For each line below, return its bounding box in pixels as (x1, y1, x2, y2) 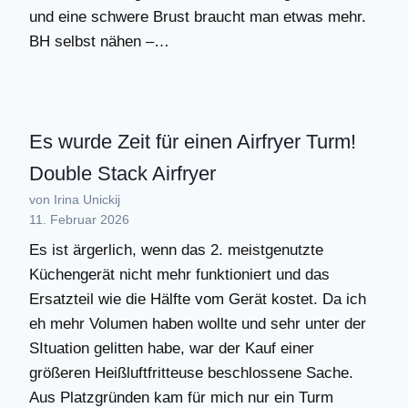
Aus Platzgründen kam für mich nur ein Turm (29, 388, 333, 406)
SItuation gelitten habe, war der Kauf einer (29, 339, 314, 357)
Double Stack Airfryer (29, 162, 216, 186)
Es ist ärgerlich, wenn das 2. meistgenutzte (29, 240, 323, 259)
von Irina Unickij (29, 192, 120, 208)
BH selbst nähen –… (29, 33, 169, 51)
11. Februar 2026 (29, 212, 129, 228)
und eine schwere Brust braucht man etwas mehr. (29, 8, 366, 26)
